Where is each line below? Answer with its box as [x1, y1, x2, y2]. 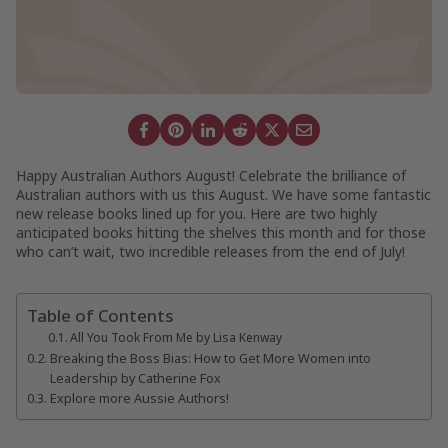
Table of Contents [27, 304, 174, 327]
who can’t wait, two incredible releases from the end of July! [16, 242, 405, 261]
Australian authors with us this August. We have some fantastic [16, 185, 431, 204]
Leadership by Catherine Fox [49, 369, 221, 387]
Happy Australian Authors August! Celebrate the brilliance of [16, 166, 406, 185]
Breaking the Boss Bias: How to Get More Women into [49, 349, 371, 367]
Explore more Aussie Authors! [49, 389, 232, 407]
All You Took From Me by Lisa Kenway [70, 329, 283, 346]
